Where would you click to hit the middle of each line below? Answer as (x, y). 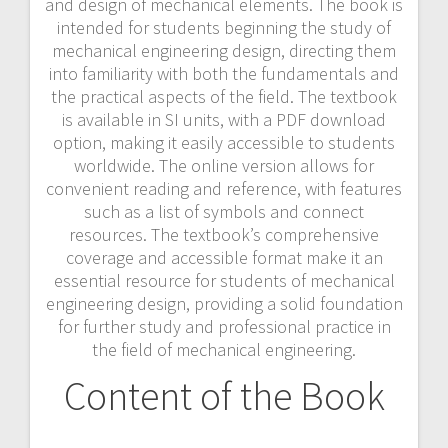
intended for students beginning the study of (224, 27)
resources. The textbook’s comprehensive (224, 234)
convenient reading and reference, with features (224, 188)
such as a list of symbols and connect (224, 211)
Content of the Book (224, 395)
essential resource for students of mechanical (224, 280)
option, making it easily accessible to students (224, 142)
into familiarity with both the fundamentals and (224, 73)
